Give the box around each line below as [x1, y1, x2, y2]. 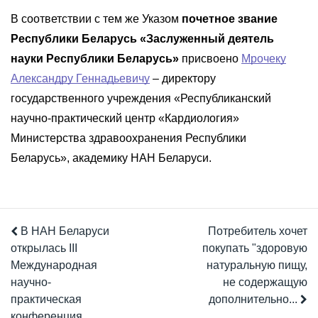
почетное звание [182, 13, 278, 26]
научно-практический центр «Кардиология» [11, 112, 239, 125]
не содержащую [222, 275, 307, 288]
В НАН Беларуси [18, 224, 109, 237]
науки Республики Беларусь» [11, 53, 179, 65]
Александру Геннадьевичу [11, 72, 150, 85]
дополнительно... [208, 292, 300, 305]
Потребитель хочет [207, 224, 307, 237]
